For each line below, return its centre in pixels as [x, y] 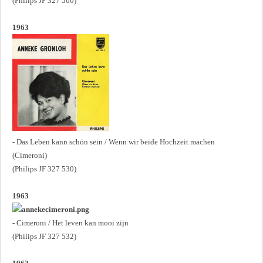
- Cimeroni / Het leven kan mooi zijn [70, 222]
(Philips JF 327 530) [44, 168]
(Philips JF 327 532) [44, 236]
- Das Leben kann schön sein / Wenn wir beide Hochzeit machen [114, 141]
